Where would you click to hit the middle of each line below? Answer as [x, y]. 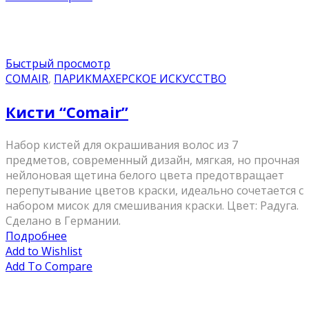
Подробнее [36, 236]
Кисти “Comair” [67, 112]
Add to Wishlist [44, 251]
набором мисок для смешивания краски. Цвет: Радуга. [152, 206]
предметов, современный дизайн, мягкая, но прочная [152, 160]
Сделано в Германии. [63, 221]
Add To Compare [49, 267]
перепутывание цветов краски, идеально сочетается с [154, 191]
